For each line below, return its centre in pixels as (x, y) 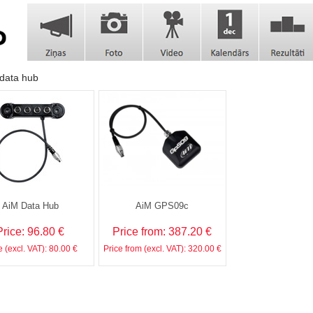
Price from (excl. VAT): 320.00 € (162, 249)
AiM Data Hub (30, 206)
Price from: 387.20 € (162, 232)
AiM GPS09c (162, 206)
